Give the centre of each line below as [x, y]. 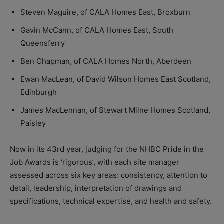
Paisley [33, 123]
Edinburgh [39, 92]
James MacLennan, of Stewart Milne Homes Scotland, [115, 110]
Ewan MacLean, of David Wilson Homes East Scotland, [116, 79]
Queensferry [43, 43]
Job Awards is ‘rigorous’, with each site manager [95, 162]
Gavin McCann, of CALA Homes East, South [97, 30]
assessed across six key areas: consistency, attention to [109, 175]
